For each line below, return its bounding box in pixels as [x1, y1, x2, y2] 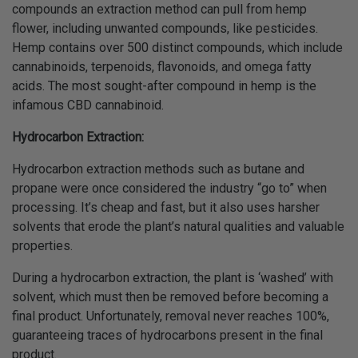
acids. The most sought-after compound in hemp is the [12, 78, 316, 93]
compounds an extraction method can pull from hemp [12, 2, 307, 17]
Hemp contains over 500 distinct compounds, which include [12, 40, 343, 55]
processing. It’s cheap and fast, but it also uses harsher [12, 200, 320, 215]
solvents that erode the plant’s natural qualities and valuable [12, 219, 344, 234]
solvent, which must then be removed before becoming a [12, 289, 328, 304]
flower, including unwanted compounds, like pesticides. [12, 21, 318, 36]
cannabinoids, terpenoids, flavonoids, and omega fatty [12, 59, 312, 74]
